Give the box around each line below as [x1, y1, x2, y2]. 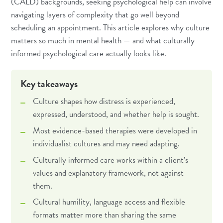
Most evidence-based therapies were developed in [32, 124, 197, 137]
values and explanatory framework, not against [32, 166, 184, 179]
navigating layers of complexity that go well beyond [11, 8, 180, 21]
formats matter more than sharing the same [32, 209, 176, 222]
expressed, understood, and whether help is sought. [32, 108, 199, 121]
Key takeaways [20, 76, 78, 91]
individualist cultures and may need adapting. [32, 137, 180, 150]
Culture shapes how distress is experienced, [32, 95, 175, 108]
